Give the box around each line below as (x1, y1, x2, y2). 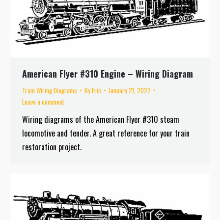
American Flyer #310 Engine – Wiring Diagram (22, 67, 193, 80)
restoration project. (22, 140, 82, 153)
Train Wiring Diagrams (22, 85, 77, 95)
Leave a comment (22, 96, 64, 107)
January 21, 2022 (109, 85, 151, 95)
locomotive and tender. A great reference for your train (22, 127, 190, 139)
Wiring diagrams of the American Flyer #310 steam (22, 113, 179, 125)
